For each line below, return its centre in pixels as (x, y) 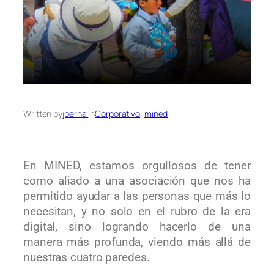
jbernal (76, 114)
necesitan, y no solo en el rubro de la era (137, 212)
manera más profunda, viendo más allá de (137, 243)
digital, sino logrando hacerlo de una (137, 227)
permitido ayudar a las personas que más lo (137, 197)
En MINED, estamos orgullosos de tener (137, 166)
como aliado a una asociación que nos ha (137, 181)
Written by (43, 114)
